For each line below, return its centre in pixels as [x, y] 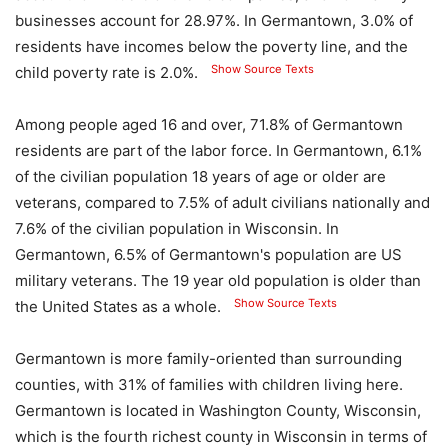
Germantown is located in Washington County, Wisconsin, [218, 411]
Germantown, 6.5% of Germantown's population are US [208, 255]
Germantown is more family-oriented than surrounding [208, 359]
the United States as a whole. [118, 307]
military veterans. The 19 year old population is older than [218, 281]
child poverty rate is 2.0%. [106, 73]
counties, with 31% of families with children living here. [209, 385]
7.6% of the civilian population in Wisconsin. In [177, 229]
